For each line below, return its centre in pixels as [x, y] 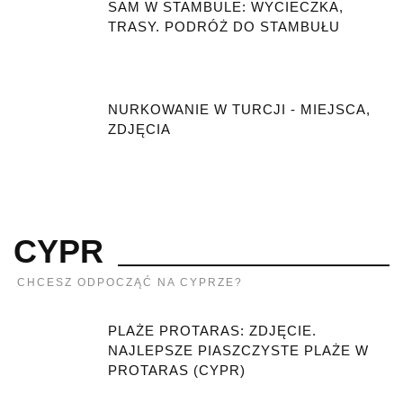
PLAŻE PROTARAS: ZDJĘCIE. [212, 330]
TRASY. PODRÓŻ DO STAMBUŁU [224, 26]
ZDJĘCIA [139, 129]
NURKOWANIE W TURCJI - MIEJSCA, [239, 109]
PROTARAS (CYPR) [177, 370]
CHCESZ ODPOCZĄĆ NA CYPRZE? [130, 282]
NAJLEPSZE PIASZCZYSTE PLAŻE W [238, 350]
